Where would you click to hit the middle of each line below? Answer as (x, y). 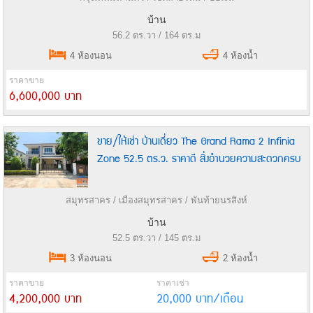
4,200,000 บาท (45, 299)
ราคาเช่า (173, 283)
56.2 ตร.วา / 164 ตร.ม (156, 36)
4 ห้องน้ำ (239, 56)
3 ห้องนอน (90, 259)
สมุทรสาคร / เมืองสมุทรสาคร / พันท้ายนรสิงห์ (156, 201)
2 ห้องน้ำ (239, 259)
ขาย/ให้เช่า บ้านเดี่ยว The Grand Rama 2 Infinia (196, 141)
